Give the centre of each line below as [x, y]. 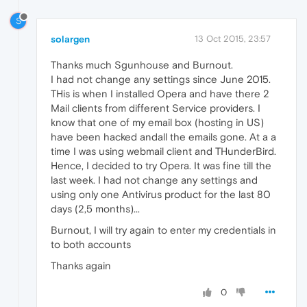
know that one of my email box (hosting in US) [157, 123]
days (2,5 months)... [95, 209]
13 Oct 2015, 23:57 [233, 39]
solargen [70, 39]
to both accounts [91, 245]
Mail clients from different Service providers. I [156, 108]
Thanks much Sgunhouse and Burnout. [142, 65]
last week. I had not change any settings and [154, 180]
